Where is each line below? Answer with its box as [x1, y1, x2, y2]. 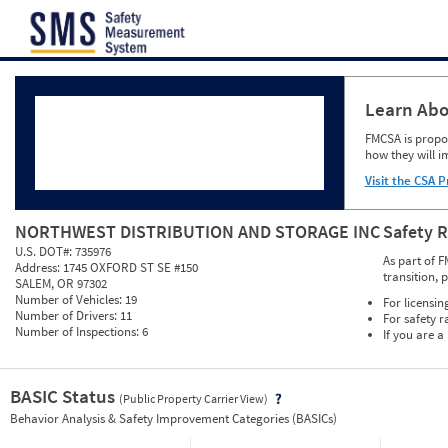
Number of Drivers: [15, 307, 120, 325]
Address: [15, 259, 63, 277]
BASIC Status [10, 384, 119, 409]
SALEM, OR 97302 [15, 275, 107, 293]
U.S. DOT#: [15, 243, 75, 261]
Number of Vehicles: [15, 291, 125, 309]
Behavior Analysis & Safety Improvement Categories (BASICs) [10, 410, 337, 428]
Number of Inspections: [15, 323, 142, 341]
